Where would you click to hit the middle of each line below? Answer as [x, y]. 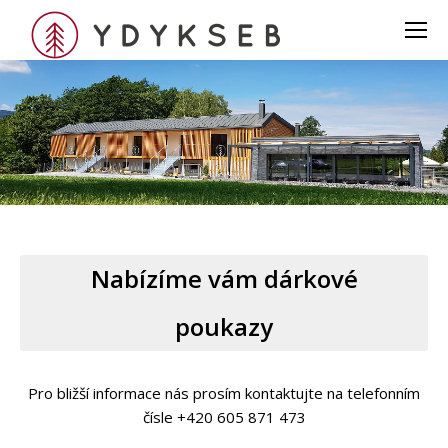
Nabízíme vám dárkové [224, 278]
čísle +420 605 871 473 [224, 417]
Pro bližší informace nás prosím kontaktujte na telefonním [224, 393]
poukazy [224, 326]
